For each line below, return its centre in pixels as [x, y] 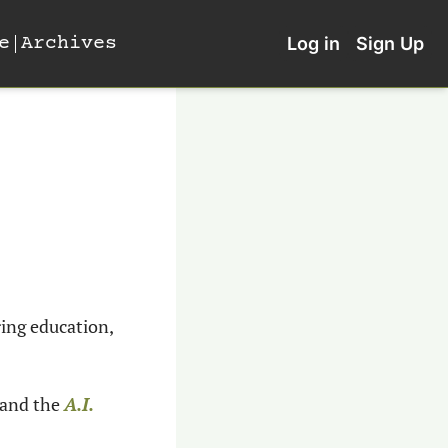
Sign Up [390, 43]
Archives [69, 43]
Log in [313, 43]
